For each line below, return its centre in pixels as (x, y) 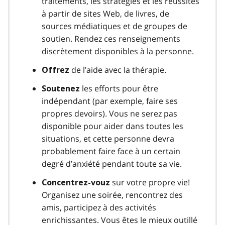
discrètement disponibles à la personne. (118, 51)
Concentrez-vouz (76, 182)
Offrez (55, 70)
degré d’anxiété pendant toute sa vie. (112, 163)
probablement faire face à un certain (111, 151)
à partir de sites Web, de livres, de (105, 13)
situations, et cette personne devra (108, 138)
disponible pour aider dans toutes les (113, 126)
